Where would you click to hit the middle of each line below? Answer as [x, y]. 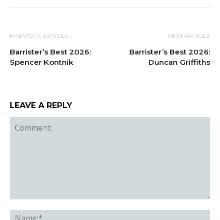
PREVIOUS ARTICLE [39, 35]
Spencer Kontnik [41, 62]
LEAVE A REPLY [41, 105]
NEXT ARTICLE [189, 35]
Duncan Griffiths [179, 62]
